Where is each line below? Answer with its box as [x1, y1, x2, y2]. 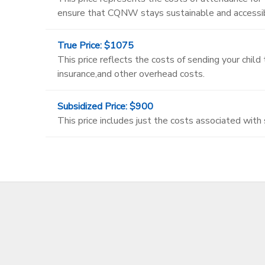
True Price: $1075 [57, 38, 134, 52]
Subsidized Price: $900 [57, 99, 153, 113]
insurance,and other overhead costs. [57, 67, 205, 80]
